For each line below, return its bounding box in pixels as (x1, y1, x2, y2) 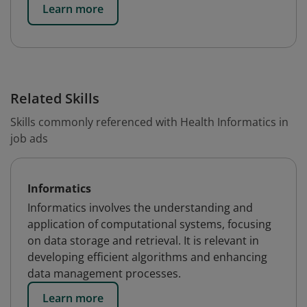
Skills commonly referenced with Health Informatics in (10, 114, 288, 130)
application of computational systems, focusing (27, 217, 271, 232)
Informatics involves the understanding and (27, 200, 253, 215)
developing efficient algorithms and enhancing (27, 249, 267, 265)
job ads (10, 131, 48, 146)
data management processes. (27, 266, 181, 281)
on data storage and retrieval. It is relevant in (27, 233, 259, 248)
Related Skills (10, 89, 99, 108)
